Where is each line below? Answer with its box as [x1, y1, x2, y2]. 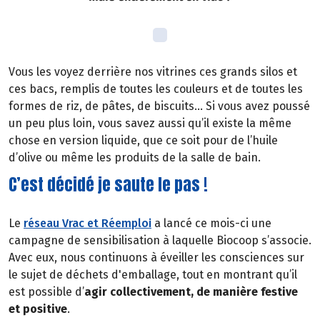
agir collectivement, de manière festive [84, 284, 298, 299]
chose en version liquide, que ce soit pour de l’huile [9, 134, 278, 148]
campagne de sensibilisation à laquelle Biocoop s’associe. [9, 233, 311, 247]
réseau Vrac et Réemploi [24, 216, 151, 230]
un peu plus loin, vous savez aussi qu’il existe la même [9, 116, 291, 131]
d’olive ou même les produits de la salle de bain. [9, 151, 261, 165]
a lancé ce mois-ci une [151, 216, 271, 230]
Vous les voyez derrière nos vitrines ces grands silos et [9, 65, 297, 79]
